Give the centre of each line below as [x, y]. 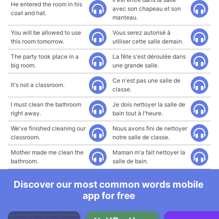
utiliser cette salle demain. [148, 41]
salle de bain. [130, 161]
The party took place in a [45, 56]
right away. [26, 113]
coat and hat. [29, 13]
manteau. [125, 17]
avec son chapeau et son [147, 9]
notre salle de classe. [141, 137]
